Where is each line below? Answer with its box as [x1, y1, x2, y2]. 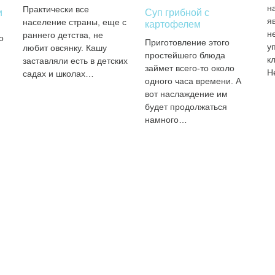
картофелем [144, 19, 201, 29]
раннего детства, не [22, 30, 103, 40]
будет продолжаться [144, 102, 227, 112]
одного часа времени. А [144, 76, 241, 86]
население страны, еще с [22, 17, 126, 27]
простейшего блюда [144, 50, 225, 60]
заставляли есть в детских [22, 56, 128, 66]
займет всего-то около [144, 63, 234, 73]
